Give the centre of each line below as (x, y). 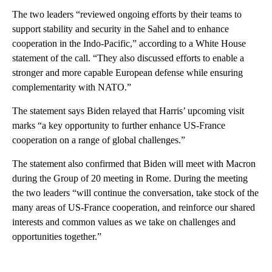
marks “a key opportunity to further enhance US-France (119, 125)
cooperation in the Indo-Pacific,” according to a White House (129, 43)
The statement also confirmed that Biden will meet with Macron (134, 163)
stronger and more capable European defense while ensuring (127, 72)
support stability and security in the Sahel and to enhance (121, 29)
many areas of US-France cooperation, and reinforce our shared (134, 207)
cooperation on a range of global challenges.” (99, 140)
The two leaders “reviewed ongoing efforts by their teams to (127, 14)
